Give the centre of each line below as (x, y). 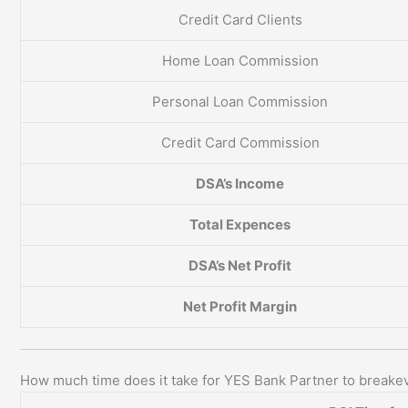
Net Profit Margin (240, 307)
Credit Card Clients (240, 20)
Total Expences (240, 225)
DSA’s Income (240, 184)
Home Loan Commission (240, 61)
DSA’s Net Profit (240, 266)
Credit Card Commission (240, 143)
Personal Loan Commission (240, 102)
